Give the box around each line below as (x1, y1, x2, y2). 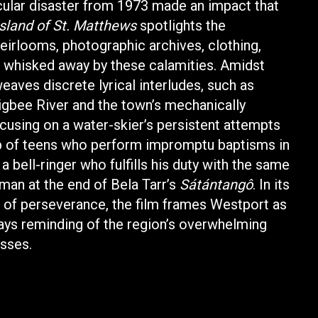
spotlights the (136, 17, 226, 35)
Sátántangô (180, 176, 253, 194)
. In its (253, 176, 290, 194)
